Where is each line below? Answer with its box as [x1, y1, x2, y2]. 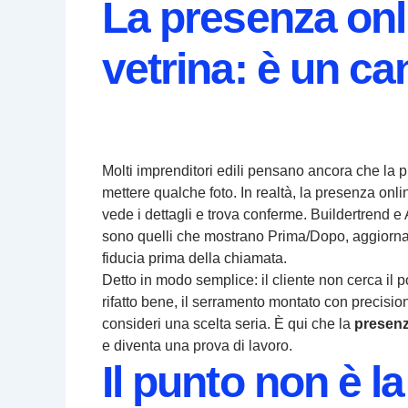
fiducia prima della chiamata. [102, 250, 287, 267]
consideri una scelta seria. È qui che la [102, 316, 354, 332]
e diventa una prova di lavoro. [102, 338, 292, 354]
